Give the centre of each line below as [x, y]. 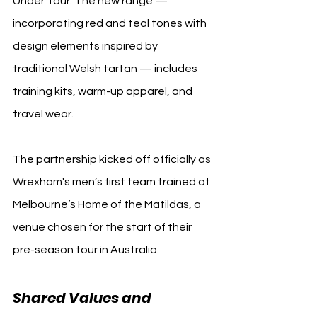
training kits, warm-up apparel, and [104, 91]
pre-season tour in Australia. [86, 249]
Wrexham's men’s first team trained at [113, 181]
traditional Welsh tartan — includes [106, 68]
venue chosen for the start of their [103, 227]
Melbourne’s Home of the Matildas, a [108, 204]
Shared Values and [83, 298]
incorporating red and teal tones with [111, 23]
